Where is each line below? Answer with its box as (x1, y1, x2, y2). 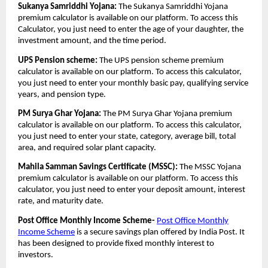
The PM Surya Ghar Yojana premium (101, 109, 232, 119)
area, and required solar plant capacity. (18, 144, 156, 153)
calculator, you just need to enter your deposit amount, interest (18, 185, 245, 195)
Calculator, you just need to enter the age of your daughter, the (18, 25, 243, 35)
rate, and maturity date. (18, 197, 103, 206)
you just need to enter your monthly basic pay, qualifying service (18, 78, 248, 88)
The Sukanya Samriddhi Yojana (117, 2, 228, 12)
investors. (18, 250, 53, 260)
